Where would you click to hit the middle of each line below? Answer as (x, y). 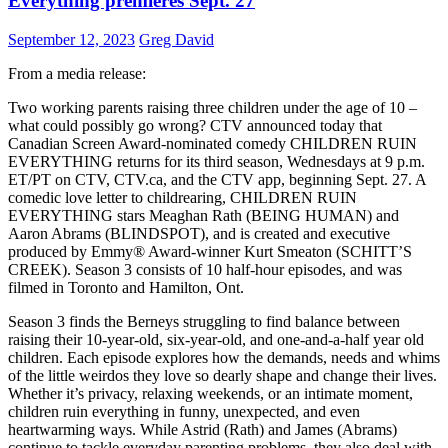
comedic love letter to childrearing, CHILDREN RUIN (182, 198)
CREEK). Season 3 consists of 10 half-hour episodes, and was (205, 270)
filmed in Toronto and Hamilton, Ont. (126, 288)
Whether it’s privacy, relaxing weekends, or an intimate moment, (210, 394)
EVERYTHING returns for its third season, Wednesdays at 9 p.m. (216, 162)
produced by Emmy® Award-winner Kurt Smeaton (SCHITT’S (210, 252)
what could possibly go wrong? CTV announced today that (195, 126)
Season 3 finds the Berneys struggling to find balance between (204, 322)
